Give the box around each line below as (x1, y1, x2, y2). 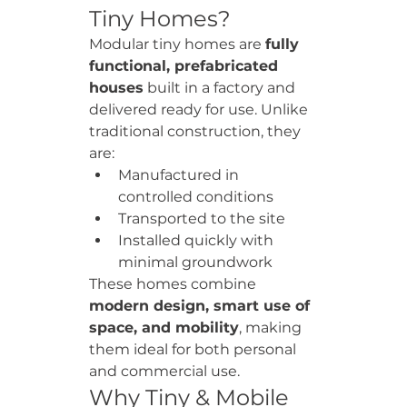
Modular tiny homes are (89, 35, 265, 53)
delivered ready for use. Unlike (89, 101, 312, 118)
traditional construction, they (89, 123, 304, 140)
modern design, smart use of (89, 297, 314, 314)
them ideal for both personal (89, 341, 300, 358)
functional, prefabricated (89, 57, 283, 74)
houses (89, 79, 144, 96)
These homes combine (89, 275, 260, 293)
